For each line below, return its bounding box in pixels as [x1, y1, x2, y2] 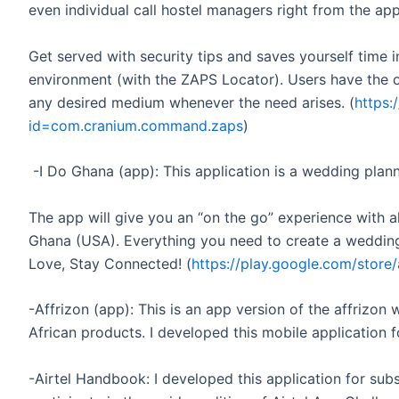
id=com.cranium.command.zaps [28, 116, 243, 134]
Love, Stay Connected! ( [28, 254, 191, 273]
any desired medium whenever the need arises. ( [28, 93, 354, 111]
